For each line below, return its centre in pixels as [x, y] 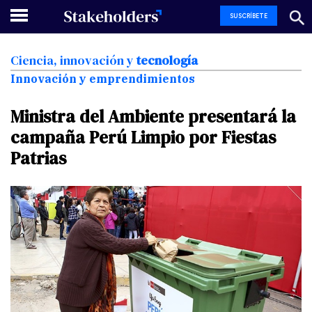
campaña [48, 138]
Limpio [158, 138]
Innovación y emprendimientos [103, 78]
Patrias [38, 158]
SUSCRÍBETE [249, 16]
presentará [233, 117]
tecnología [167, 60]
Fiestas [249, 138]
